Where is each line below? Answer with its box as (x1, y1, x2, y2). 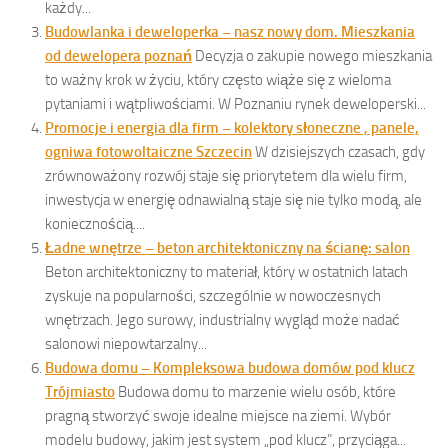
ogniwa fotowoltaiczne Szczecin (45, 142, 252, 161)
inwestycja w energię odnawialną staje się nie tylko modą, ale (45, 190, 422, 209)
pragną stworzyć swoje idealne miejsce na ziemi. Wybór (45, 406, 391, 425)
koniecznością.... (45, 214, 145, 233)
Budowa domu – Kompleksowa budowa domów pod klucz (45, 358, 415, 377)
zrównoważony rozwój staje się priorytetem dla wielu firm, (45, 166, 407, 185)
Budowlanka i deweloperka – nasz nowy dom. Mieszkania (45, 22, 415, 41)
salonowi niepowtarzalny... (45, 334, 207, 353)
